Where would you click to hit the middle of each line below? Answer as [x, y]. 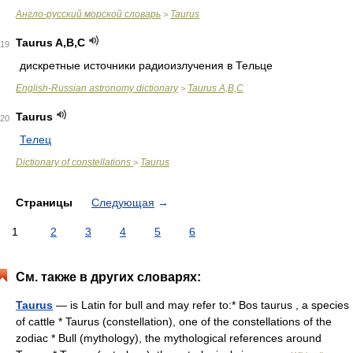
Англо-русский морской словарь [88, 14]
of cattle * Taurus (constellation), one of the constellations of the [174, 321]
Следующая [123, 203]
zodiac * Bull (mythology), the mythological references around [169, 338]
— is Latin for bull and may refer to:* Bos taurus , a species [201, 305]
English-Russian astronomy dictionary [97, 88]
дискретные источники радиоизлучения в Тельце [146, 65]
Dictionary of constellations [74, 162]
